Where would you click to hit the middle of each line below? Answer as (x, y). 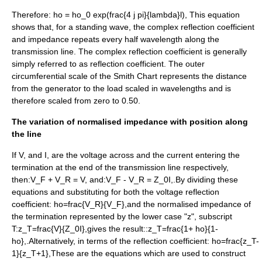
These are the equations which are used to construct (148, 253)
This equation (213, 15)
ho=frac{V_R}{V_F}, (89, 204)
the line (27, 134)
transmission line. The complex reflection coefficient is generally (129, 51)
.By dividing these (206, 180)
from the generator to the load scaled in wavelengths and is (121, 88)
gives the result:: (118, 229)
